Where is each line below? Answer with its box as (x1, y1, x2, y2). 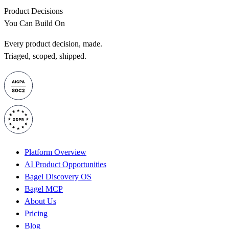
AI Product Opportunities (25, 159, 106, 169)
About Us (25, 196, 56, 205)
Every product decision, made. (4, 39, 102, 48)
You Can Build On (4, 18, 65, 28)
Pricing (25, 209, 48, 218)
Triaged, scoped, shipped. (4, 51, 86, 60)
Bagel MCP (25, 184, 63, 193)
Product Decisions (4, 6, 63, 15)
